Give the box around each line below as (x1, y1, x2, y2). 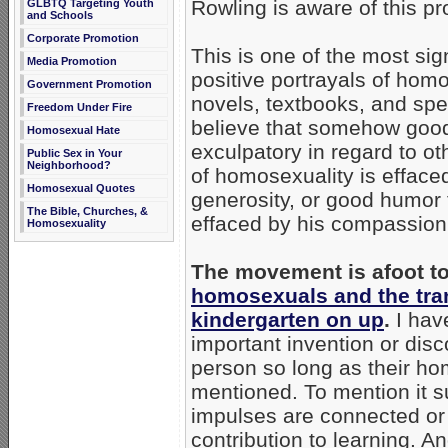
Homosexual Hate (27, 124, 120, 136)
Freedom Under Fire (27, 101, 132, 113)
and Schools (27, 9, 93, 21)
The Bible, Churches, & (27, 205, 148, 217)
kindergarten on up (191, 308, 384, 332)
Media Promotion (27, 55, 117, 67)
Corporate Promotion (27, 32, 139, 44)
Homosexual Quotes (27, 182, 135, 194)
